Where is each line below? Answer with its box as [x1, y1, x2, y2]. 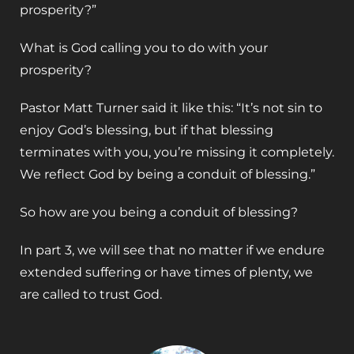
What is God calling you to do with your [20, 40, 268, 56]
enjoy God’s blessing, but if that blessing [20, 122, 273, 138]
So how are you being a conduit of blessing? [20, 205, 298, 220]
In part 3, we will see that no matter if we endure [20, 243, 325, 258]
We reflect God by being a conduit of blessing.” [20, 167, 315, 183]
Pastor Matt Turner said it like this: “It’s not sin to [20, 100, 322, 116]
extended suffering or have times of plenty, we [20, 265, 313, 281]
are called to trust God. [20, 287, 162, 303]
